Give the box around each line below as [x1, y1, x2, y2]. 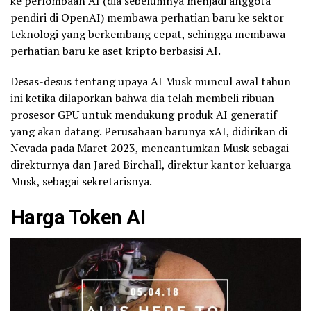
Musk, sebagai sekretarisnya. [10, 173, 152, 189]
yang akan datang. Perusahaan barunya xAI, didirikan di [10, 123, 287, 139]
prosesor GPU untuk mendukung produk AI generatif [10, 106, 277, 122]
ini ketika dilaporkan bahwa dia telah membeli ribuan [10, 90, 274, 106]
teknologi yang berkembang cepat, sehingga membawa [10, 26, 285, 42]
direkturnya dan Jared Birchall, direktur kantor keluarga [10, 156, 291, 172]
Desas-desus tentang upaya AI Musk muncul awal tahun [10, 73, 291, 89]
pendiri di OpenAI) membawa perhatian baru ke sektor [10, 9, 284, 25]
